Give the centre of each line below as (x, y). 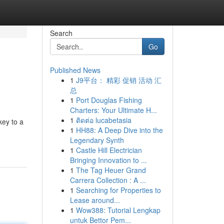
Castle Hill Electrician (109, 150)
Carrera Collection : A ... (108, 180)
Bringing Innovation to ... (108, 160)
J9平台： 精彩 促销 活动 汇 (118, 80)
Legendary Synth (97, 140)
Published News (75, 70)
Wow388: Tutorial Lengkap (118, 210)
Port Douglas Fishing (109, 100)
